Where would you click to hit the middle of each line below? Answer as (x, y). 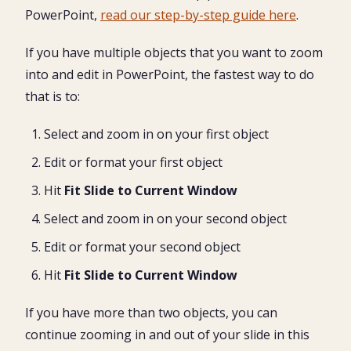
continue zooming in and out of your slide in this (167, 334)
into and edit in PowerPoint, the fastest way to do (170, 74)
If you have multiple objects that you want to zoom (174, 52)
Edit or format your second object (142, 246)
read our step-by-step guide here (198, 14)
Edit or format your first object (133, 162)
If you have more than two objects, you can (151, 312)
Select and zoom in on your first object (156, 134)
